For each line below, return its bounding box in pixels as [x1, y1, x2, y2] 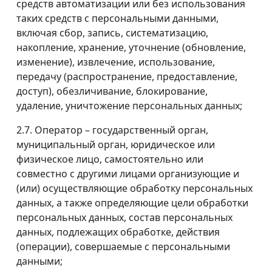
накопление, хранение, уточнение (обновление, [16, 41, 246, 55]
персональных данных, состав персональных [16, 211, 233, 225]
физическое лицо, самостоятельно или [16, 152, 203, 166]
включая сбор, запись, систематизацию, [16, 26, 208, 40]
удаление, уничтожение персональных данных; [16, 99, 242, 113]
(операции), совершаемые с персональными [16, 240, 230, 254]
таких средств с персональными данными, [16, 12, 219, 25]
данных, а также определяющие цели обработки [16, 196, 248, 210]
